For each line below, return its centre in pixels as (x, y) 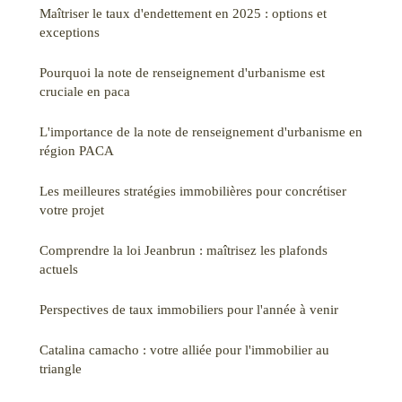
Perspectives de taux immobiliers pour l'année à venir (189, 309)
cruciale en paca (85, 91)
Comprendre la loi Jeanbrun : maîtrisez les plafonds (184, 249)
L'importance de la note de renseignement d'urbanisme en (201, 131)
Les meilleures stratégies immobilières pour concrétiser (193, 190)
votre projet (72, 209)
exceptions (70, 31)
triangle (61, 368)
